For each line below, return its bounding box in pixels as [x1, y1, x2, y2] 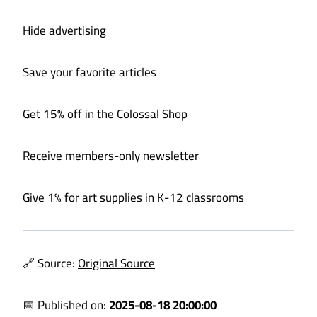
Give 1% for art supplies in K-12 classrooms [23, 186, 244, 209]
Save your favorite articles [23, 61, 156, 84]
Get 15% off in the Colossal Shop [23, 103, 188, 126]
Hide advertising [23, 19, 106, 42]
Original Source [78, 252, 155, 275]
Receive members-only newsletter [23, 144, 199, 168]
